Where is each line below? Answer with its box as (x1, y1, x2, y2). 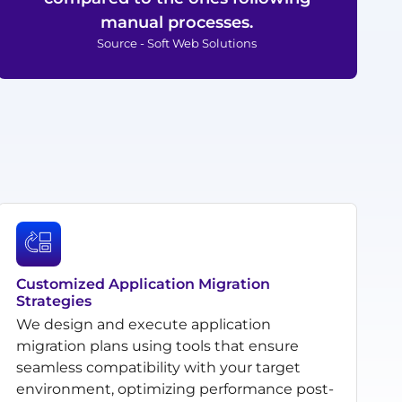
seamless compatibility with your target (15, 358, 301, 376)
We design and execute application (15, 315, 271, 333)
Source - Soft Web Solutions (97, 35, 258, 50)
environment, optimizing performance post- (15, 380, 334, 398)
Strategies (15, 292, 92, 310)
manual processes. (100, 12, 254, 32)
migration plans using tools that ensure (15, 336, 299, 354)
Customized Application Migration (15, 275, 270, 293)
